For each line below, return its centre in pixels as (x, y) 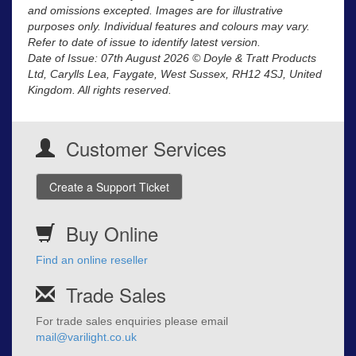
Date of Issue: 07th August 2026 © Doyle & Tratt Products (172, 58)
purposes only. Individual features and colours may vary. (169, 26)
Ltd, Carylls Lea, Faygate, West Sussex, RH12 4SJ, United (175, 74)
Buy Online (112, 233)
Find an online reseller (92, 259)
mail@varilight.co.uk (86, 337)
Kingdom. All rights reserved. (100, 89)
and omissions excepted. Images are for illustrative (155, 10)
